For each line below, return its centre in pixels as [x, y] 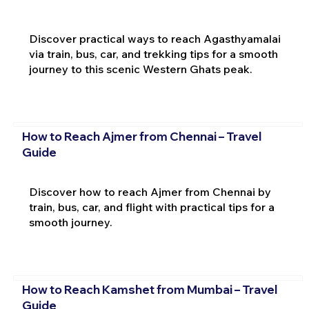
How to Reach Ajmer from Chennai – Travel [141, 136]
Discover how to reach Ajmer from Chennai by [150, 192]
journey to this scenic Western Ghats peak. [140, 69]
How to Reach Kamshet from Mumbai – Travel [149, 289]
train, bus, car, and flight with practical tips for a [151, 207]
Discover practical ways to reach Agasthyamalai [154, 39]
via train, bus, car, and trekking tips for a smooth [153, 54]
